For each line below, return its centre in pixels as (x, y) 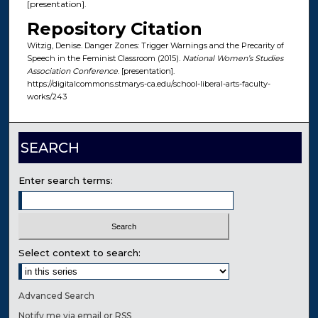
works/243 (46, 97)
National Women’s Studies (232, 59)
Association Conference (72, 71)
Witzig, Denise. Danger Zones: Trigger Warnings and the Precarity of (155, 46)
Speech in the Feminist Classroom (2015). (104, 59)
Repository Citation (114, 29)
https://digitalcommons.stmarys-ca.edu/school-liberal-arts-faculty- (148, 84)
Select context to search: (80, 253)
